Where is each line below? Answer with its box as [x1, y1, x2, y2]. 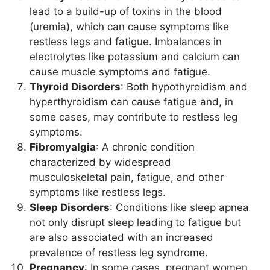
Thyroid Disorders [30, 81, 121, 93]
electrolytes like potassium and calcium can [30, 51, 240, 63]
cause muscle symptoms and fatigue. [30, 66, 210, 78]
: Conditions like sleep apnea [110, 201, 249, 214]
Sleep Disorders [30, 201, 110, 214]
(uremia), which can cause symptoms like [30, 20, 229, 33]
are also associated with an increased [30, 231, 213, 244]
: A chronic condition [96, 141, 195, 154]
